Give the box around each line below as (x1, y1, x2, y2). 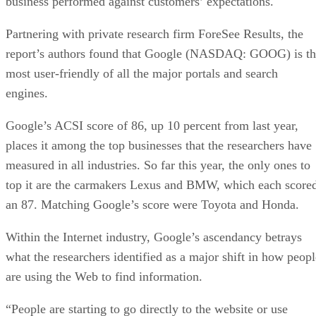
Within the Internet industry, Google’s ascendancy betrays (6, 229, 302, 244)
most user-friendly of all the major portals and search (6, 66, 278, 80)
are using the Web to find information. (6, 269, 202, 284)
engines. (6, 85, 48, 100)
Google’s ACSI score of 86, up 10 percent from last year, (6, 118, 298, 133)
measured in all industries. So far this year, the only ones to (6, 157, 310, 172)
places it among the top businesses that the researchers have (6, 138, 312, 152)
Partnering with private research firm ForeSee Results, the (6, 26, 303, 41)
